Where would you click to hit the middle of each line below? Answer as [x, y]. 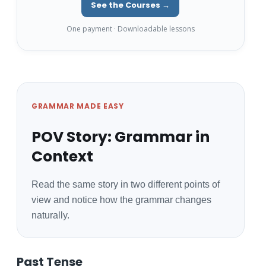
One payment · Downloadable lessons [130, 29]
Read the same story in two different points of [125, 184]
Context [62, 156]
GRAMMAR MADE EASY [77, 106]
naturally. [50, 215]
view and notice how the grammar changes [121, 199]
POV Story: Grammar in [120, 137]
